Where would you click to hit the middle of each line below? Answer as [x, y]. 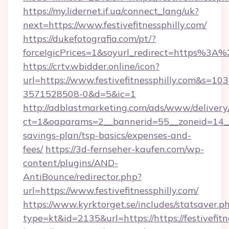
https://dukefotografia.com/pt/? [89, 39]
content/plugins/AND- [71, 163]
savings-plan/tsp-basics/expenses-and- [107, 135]
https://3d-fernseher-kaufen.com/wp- [125, 149]
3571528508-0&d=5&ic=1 [79, 94]
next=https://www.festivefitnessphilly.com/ [115, 25]
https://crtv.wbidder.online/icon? [91, 66]
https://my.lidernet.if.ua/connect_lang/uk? [111, 11]
